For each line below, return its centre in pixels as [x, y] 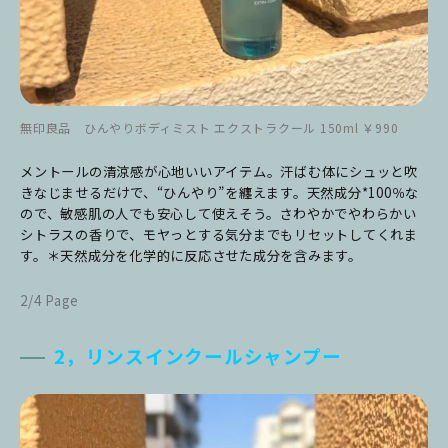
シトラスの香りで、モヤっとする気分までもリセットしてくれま [219, 234]
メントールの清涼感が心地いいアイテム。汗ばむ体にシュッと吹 [219, 171]
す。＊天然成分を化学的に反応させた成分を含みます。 [191, 255]
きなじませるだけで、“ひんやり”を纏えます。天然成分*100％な [219, 192]
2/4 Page [49, 300]
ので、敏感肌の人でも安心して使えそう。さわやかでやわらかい [218, 213]
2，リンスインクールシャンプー [198, 355]
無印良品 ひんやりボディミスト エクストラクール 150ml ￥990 [209, 127]
